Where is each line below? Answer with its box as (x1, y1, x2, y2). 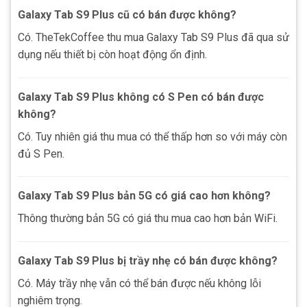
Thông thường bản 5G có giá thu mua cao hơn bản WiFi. (18, 212, 278, 225)
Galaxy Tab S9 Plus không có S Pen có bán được (18, 90, 264, 103)
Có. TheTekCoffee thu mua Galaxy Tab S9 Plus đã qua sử (18, 30, 289, 44)
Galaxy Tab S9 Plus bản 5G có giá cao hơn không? (18, 189, 271, 203)
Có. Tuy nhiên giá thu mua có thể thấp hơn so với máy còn (18, 130, 287, 143)
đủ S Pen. (18, 147, 64, 160)
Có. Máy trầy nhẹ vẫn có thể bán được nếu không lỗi (18, 277, 261, 291)
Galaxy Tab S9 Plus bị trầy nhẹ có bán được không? (18, 254, 278, 268)
